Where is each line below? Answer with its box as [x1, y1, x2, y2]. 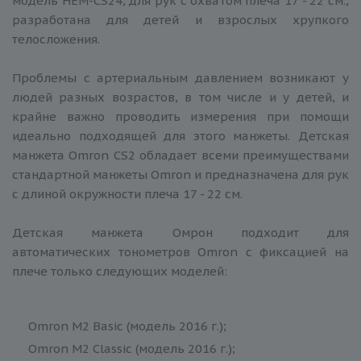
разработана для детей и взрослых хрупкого [12, 11, 349, 27]
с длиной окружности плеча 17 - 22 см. [12, 185, 243, 201]
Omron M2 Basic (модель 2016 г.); [28, 317, 226, 334]
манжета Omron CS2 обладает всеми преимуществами [12, 147, 349, 163]
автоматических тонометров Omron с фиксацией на [12, 243, 349, 259]
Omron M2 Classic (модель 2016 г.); [28, 340, 235, 356]
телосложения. [12, 31, 100, 47]
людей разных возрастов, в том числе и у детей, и [12, 89, 349, 105]
